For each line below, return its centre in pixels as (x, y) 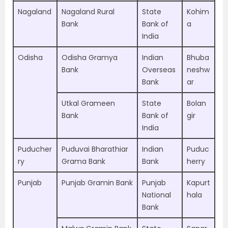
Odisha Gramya (90, 58)
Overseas (159, 70)
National (156, 195)
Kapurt (198, 183)
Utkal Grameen (88, 103)
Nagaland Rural (88, 12)
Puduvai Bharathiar (95, 149)
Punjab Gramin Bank (97, 183)
